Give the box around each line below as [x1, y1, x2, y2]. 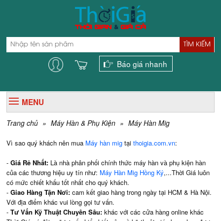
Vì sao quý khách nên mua [6, 138, 86, 147]
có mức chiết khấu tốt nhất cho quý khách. [6, 178, 130, 187]
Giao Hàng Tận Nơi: [10, 187, 73, 197]
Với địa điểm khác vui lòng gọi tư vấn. [6, 197, 115, 207]
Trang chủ [6, 118, 38, 128]
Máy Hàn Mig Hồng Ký [100, 168, 164, 177]
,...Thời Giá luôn [164, 168, 210, 177]
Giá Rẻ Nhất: [10, 158, 51, 167]
